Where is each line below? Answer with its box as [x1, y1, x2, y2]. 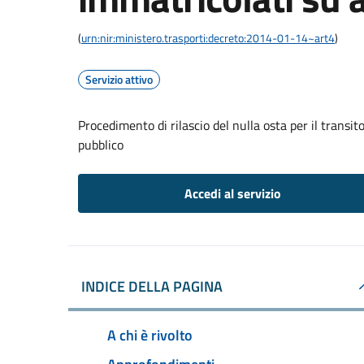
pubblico [78, 135, 123, 154]
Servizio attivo [85, 71, 153, 88]
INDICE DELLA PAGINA [81, 275, 223, 297]
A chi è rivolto [107, 323, 193, 346]
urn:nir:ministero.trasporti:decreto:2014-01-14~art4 [81, 29, 335, 46]
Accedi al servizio [184, 184, 281, 203]
